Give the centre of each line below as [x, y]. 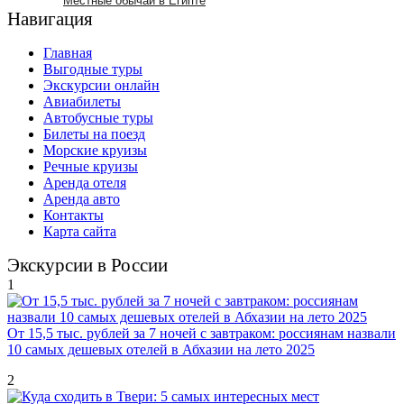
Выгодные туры [93, 69]
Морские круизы [95, 150]
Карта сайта [80, 231]
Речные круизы [91, 166]
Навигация [50, 18]
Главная [68, 52]
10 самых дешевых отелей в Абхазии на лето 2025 [161, 349]
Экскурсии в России [87, 265]
